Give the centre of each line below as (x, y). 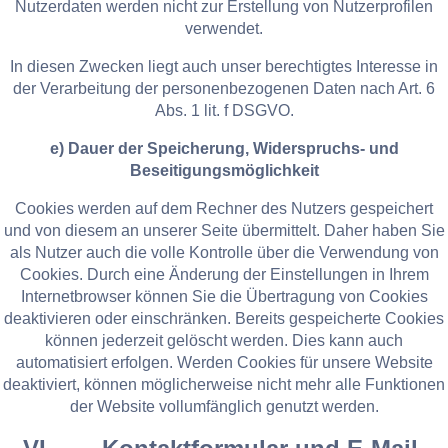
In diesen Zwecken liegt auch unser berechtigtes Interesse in (224, 67)
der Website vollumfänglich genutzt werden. (224, 407)
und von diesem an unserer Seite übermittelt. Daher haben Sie (224, 231)
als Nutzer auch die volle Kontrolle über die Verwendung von (224, 253)
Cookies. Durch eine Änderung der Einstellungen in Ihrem (224, 275)
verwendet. (224, 29)
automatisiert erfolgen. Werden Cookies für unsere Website (224, 363)
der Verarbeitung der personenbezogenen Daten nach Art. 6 (224, 89)
